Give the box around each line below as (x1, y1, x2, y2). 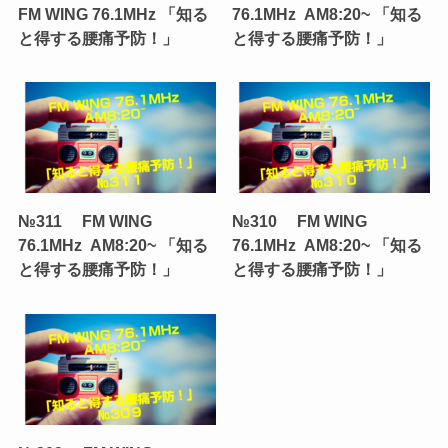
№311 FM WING (17, 212, 152, 231)
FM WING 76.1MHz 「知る (17, 4, 208, 23)
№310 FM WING (232, 212, 368, 231)
